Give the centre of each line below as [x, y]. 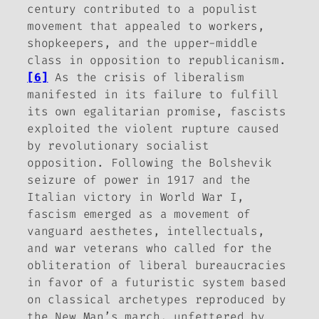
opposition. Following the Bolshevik [150, 162]
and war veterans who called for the [150, 248]
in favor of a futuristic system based [157, 282]
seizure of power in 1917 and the [139, 179]
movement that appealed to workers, [146, 26]
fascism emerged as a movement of [139, 214]
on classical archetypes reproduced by [157, 299]
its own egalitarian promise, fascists [157, 111]
